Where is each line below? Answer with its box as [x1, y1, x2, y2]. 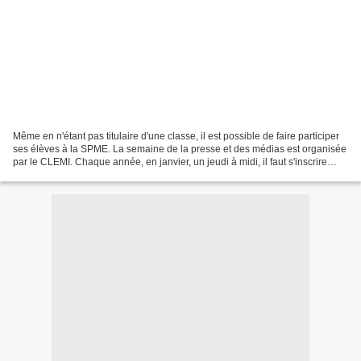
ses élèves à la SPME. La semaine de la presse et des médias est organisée [13, 143, 346, 155]
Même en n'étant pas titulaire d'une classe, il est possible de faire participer [13, 130, 339, 142]
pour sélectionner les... [13, 168, 112, 180]
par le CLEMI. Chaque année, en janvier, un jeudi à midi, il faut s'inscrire [13, 156, 327, 168]
